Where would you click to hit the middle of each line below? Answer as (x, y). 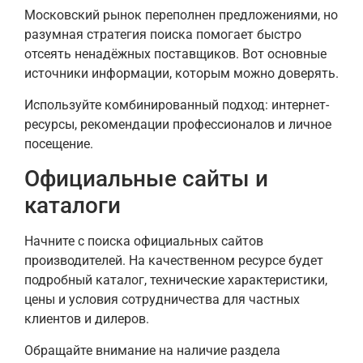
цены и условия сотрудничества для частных (162, 300)
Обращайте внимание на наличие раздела (152, 350)
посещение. (59, 143)
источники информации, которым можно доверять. (181, 74)
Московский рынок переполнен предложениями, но (181, 15)
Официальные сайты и (146, 179)
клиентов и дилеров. (87, 319)
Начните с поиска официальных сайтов (144, 241)
